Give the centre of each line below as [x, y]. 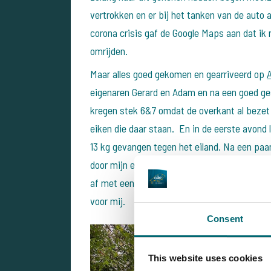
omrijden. [109, 51]
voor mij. [110, 201]
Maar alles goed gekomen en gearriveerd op [178, 74]
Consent [225, 218]
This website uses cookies [205, 258]
